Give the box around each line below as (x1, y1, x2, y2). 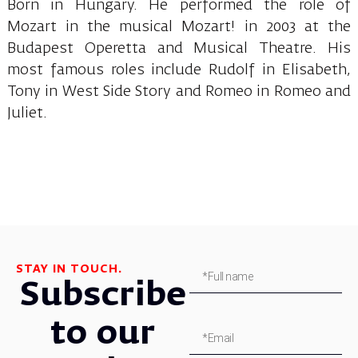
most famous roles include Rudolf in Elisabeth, (6, 62, 352, 78)
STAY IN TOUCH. (16, 263, 123, 275)
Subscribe (19, 279, 186, 312)
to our (50, 317, 156, 351)
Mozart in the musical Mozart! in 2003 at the (6, 19, 352, 34)
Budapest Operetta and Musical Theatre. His (6, 41, 352, 56)
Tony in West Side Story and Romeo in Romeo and (6, 84, 352, 99)
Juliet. (6, 105, 47, 121)
